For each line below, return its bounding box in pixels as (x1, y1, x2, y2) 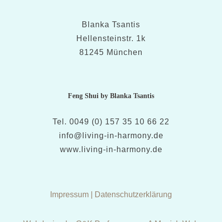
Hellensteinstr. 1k (76, 34, 146, 43)
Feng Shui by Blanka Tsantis (68, 92, 154, 100)
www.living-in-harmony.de (59, 145, 163, 154)
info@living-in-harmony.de (58, 131, 164, 140)
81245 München (79, 48, 143, 56)
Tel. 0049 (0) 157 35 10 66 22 (53, 117, 169, 126)
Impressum (50, 190, 89, 199)
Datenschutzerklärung (95, 190, 172, 199)
